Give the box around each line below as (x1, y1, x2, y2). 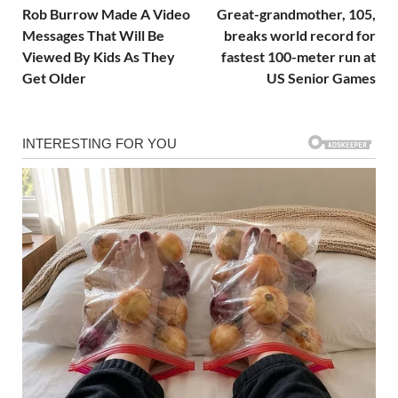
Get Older (22, 69, 86, 87)
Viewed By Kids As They (22, 48, 175, 66)
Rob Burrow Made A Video (22, 5, 190, 23)
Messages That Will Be (22, 27, 164, 44)
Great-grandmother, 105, (217, 5, 376, 23)
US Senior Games (267, 69, 376, 87)
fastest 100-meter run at (221, 48, 376, 66)
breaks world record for (224, 27, 376, 44)
